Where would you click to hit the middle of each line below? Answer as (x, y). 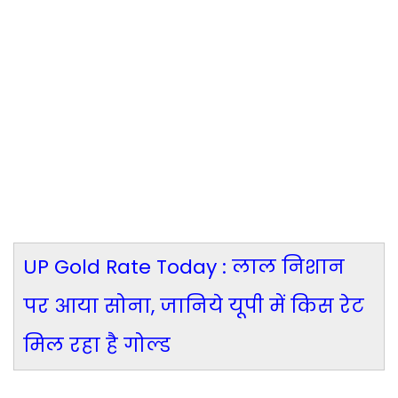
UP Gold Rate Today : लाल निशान (184, 267)
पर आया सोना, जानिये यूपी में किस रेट (194, 306)
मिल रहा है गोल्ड (97, 346)
